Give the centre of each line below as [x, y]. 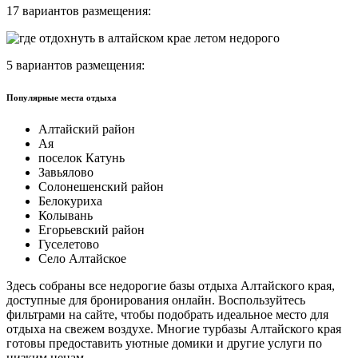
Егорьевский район [91, 230]
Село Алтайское [82, 259]
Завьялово [66, 173]
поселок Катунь [82, 158]
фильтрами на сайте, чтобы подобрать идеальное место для [167, 315]
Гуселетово [69, 245]
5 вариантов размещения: [76, 66]
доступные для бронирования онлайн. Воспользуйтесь [156, 300]
